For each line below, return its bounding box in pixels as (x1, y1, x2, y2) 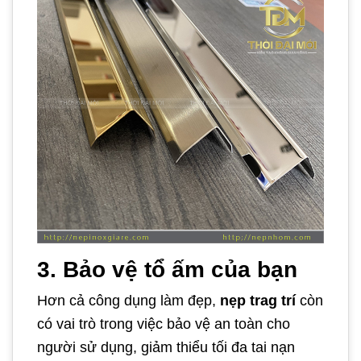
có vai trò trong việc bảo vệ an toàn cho (37, 316, 290, 333)
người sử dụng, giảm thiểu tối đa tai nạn (37, 339, 295, 356)
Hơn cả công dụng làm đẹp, (37, 293, 220, 309)
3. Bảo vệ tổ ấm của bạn (37, 257, 297, 283)
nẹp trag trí (220, 293, 296, 309)
